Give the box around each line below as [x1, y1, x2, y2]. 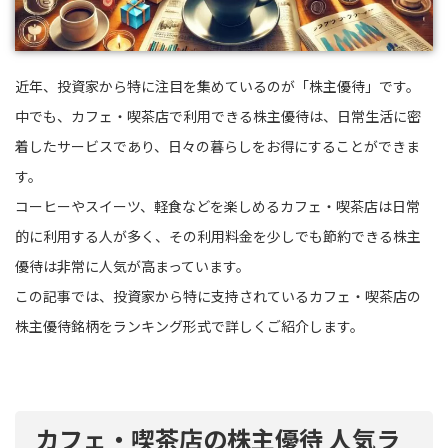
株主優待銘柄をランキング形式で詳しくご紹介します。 [15, 315, 364, 336]
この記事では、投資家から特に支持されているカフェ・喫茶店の [15, 285, 421, 306]
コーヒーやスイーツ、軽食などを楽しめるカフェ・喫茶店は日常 [15, 195, 420, 216]
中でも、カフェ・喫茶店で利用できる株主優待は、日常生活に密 [15, 105, 421, 126]
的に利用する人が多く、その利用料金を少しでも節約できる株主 [15, 225, 421, 246]
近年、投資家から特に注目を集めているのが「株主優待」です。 [15, 75, 420, 96]
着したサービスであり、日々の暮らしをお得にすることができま [15, 135, 420, 156]
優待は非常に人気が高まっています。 [15, 255, 250, 276]
